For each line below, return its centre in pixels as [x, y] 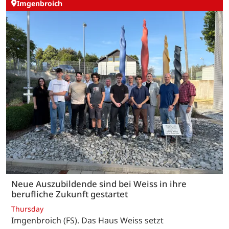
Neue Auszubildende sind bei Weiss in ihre [99, 184]
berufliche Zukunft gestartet [70, 194]
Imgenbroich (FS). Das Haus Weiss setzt [87, 221]
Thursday [27, 209]
